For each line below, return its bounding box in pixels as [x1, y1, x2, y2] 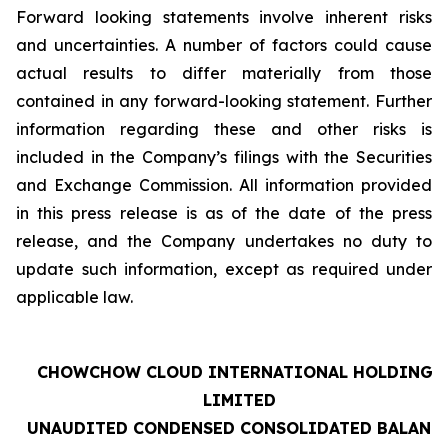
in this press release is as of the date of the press [16, 203, 432, 223]
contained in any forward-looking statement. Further [16, 91, 432, 111]
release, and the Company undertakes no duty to [16, 231, 432, 251]
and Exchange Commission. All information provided [16, 175, 432, 195]
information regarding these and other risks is [16, 119, 432, 139]
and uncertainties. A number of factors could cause [16, 35, 432, 55]
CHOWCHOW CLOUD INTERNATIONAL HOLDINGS [36, 362, 443, 382]
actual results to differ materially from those [16, 63, 432, 83]
